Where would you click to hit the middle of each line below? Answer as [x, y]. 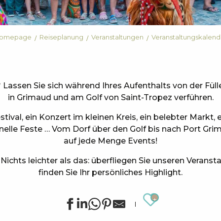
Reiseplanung [61, 37]
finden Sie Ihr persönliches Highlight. [110, 173]
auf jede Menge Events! [110, 141]
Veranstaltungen [117, 37]
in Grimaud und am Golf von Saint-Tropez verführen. [110, 98]
